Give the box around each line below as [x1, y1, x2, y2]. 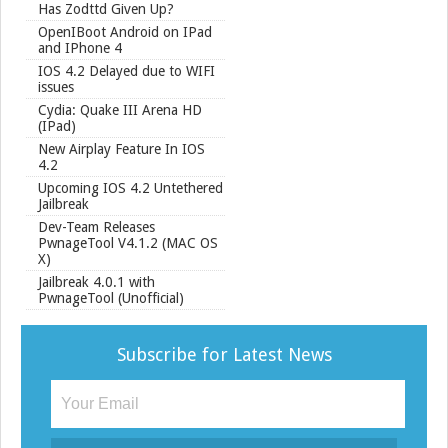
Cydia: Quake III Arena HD [38, 102, 202, 119]
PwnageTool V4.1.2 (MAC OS [38, 235, 218, 252]
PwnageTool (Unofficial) [38, 290, 184, 307]
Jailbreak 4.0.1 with [38, 274, 155, 291]
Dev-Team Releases [38, 219, 155, 236]
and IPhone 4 [38, 40, 122, 57]
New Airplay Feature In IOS [38, 141, 205, 158]
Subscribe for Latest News [116, 344, 332, 366]
